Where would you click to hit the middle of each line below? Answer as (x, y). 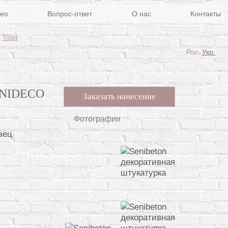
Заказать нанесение (120, 96)
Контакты (206, 14)
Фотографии (97, 119)
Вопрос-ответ (70, 14)
